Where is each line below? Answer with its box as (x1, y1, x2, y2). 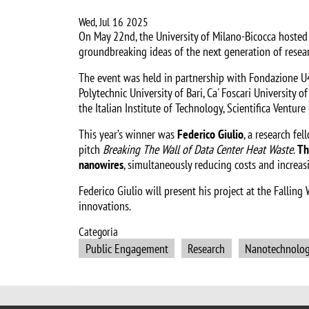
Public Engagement (85, 240, 168, 257)
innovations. (79, 198, 131, 215)
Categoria (79, 224, 118, 240)
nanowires (79, 157, 123, 173)
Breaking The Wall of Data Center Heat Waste (103, 141, 293, 158)
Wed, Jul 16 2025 (79, 14, 148, 30)
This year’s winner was (79, 126, 177, 143)
